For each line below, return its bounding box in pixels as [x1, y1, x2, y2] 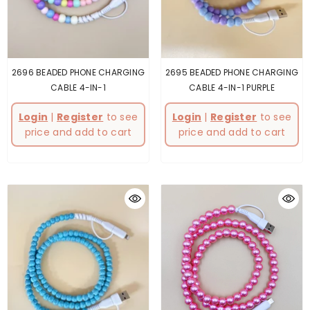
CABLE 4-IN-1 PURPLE [189, 81, 275, 93]
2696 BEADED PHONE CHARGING [11, 66, 145, 78]
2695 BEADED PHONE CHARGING [165, 66, 299, 78]
